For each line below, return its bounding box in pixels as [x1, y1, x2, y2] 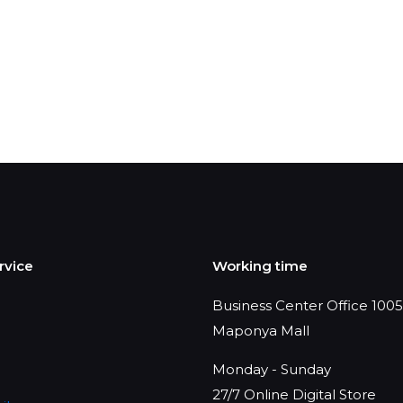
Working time [212, 257, 308, 274]
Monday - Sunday [212, 361, 331, 378]
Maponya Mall [212, 322, 309, 339]
